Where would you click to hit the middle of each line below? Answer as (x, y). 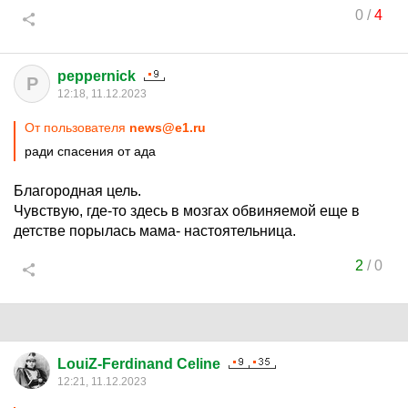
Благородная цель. (77, 191)
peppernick (97, 76)
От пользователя (77, 127)
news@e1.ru (168, 127)
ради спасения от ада (90, 151)
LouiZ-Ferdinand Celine (139, 364)
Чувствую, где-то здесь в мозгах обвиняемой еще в (187, 211)
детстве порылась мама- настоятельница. (155, 231)
